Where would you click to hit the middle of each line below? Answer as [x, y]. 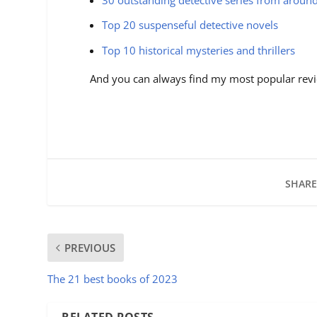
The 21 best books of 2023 [113, 278]
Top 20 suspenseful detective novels [190, 25]
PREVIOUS [90, 247]
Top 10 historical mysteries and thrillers [199, 50]
